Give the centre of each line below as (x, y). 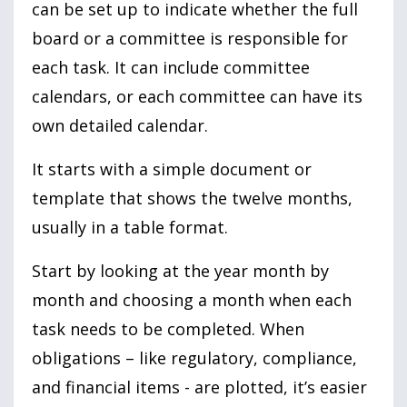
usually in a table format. (130, 228)
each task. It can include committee (171, 68)
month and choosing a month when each (192, 300)
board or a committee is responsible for (190, 39)
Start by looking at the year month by (180, 271)
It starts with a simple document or (172, 169)
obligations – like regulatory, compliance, (194, 358)
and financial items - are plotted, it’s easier (199, 387)
